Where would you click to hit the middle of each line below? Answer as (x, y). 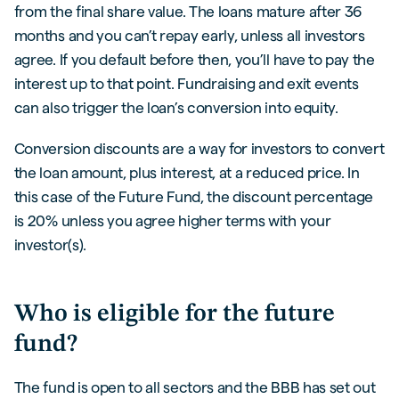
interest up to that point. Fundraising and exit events (186, 84)
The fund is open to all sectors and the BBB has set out (195, 387)
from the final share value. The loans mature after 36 (188, 12)
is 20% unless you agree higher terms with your (172, 221)
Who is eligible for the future (174, 314)
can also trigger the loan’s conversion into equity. (176, 108)
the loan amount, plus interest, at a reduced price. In (187, 173)
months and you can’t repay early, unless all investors (189, 36)
